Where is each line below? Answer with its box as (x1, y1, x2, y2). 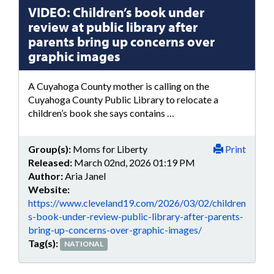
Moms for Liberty (71, 143, 147, 155)
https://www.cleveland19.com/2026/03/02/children (28, 196, 246, 209)
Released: (28, 156, 72, 168)
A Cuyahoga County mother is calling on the (28, 80, 209, 92)
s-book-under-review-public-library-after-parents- (28, 210, 243, 222)
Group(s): (28, 143, 71, 155)
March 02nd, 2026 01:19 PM (74, 156, 195, 168)
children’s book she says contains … (28, 107, 174, 119)
